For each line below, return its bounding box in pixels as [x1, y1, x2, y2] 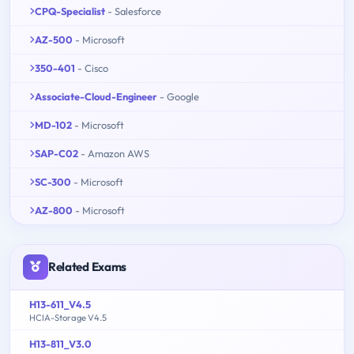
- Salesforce [107, 4, 161, 17]
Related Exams [48, 258, 127, 274]
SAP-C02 [35, 146, 78, 160]
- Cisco [77, 61, 108, 74]
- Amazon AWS [81, 146, 149, 160]
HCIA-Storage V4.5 [29, 311, 107, 323]
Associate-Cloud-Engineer [35, 89, 157, 103]
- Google [160, 89, 199, 103]
